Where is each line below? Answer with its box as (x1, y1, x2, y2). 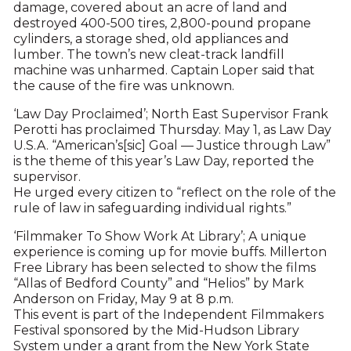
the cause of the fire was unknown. (13, 78, 234, 93)
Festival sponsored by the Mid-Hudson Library (13, 323, 299, 338)
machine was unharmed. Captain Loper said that (13, 63, 315, 78)
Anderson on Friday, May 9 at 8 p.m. (13, 291, 233, 306)
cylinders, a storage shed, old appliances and (13, 31, 289, 46)
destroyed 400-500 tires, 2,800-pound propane (13, 16, 311, 31)
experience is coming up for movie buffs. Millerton (13, 244, 327, 259)
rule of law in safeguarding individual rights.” (13, 201, 291, 215)
